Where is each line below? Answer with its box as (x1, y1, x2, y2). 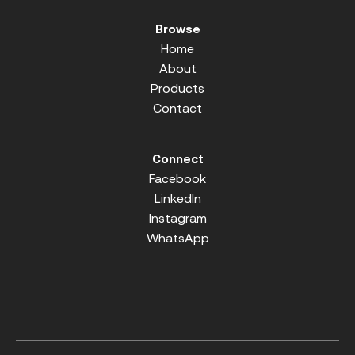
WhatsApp (146, 230, 209, 245)
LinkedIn (154, 190, 201, 205)
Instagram (148, 210, 207, 225)
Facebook (149, 170, 206, 185)
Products (151, 80, 204, 95)
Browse (155, 21, 200, 36)
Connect (151, 151, 204, 166)
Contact (153, 100, 202, 115)
